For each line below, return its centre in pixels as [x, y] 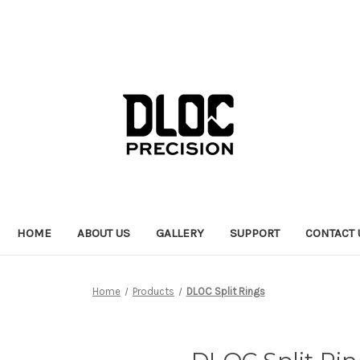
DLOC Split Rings [225, 291]
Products [153, 291]
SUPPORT [255, 233]
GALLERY [180, 233]
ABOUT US [104, 233]
